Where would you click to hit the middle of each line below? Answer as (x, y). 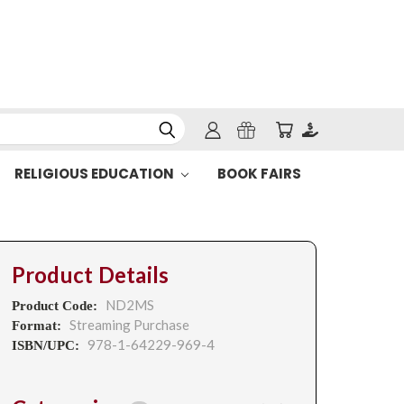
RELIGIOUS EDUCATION (95, 174)
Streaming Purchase (129, 325)
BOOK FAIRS (259, 174)
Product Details (90, 275)
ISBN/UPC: (47, 345)
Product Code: (56, 306)
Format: (38, 326)
